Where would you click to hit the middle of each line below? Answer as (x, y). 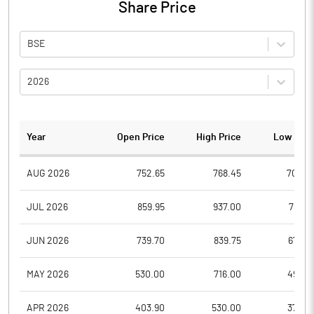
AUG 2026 (48, 173)
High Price (218, 137)
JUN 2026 (48, 241)
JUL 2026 (47, 207)
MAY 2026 (48, 274)
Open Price (141, 137)
